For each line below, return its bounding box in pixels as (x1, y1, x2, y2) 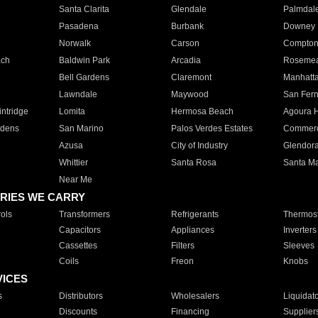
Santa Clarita (58, 4, 109, 14)
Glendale (170, 4, 207, 14)
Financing (170, 307, 209, 317)
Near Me (58, 175, 92, 185)
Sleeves (283, 241, 314, 251)
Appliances (170, 225, 214, 235)
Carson (170, 38, 199, 48)
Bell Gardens (58, 72, 109, 82)
